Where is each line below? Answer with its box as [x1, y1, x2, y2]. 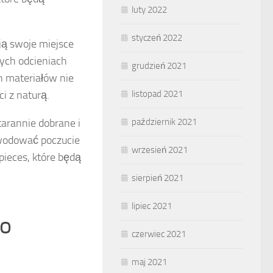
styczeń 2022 [132, 32, 182, 43]
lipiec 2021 [132, 200, 172, 211]
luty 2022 [132, 4, 167, 15]
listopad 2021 [132, 88, 183, 99]
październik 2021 [132, 116, 197, 127]
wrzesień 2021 [132, 144, 188, 155]
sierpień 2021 [132, 172, 183, 183]
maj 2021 [132, 257, 167, 268]
